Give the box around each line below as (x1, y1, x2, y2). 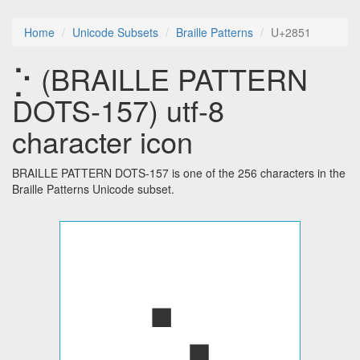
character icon (12, 121, 193, 162)
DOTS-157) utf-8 (12, 89, 224, 131)
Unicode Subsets (72, 24, 158, 41)
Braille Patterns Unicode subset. (12, 181, 174, 198)
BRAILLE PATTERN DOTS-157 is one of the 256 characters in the (12, 165, 346, 182)
